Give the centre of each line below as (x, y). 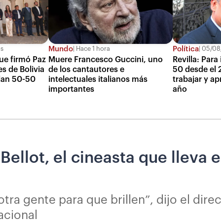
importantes (72, 89)
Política (185, 49)
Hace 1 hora (92, 49)
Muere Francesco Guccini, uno (106, 59)
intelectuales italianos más (98, 79)
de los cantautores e (87, 69)
